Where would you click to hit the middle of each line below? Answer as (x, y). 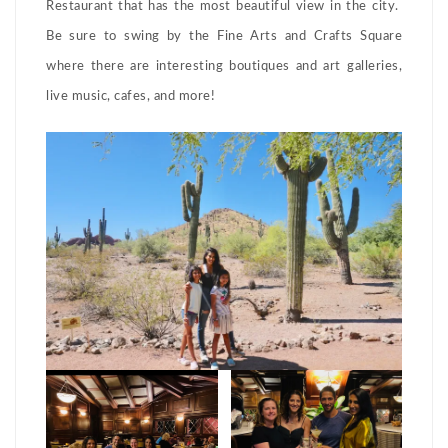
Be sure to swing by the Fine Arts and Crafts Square (224, 37)
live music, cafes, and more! (130, 97)
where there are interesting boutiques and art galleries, (224, 67)
